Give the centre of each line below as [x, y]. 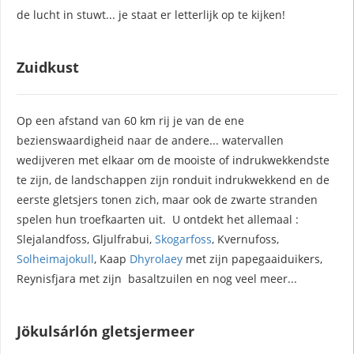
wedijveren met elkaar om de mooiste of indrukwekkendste [173, 160]
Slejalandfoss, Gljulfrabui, [86, 239]
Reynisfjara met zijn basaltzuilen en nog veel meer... [157, 278]
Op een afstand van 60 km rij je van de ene [130, 120]
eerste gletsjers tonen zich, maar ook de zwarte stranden [167, 199]
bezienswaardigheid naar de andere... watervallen [150, 140]
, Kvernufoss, [245, 239]
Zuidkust [48, 67]
